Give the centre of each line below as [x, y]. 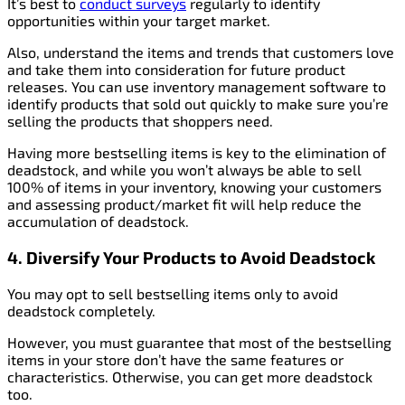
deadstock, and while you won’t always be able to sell [184, 170]
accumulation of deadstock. [98, 221]
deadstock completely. [81, 310]
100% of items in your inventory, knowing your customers [194, 187]
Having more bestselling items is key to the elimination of [197, 153]
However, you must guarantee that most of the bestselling [199, 342]
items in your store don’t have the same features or [175, 359]
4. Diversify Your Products [112, 257]
